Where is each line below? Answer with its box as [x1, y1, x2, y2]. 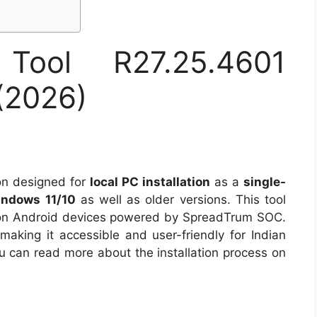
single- [243, 175, 286, 190]
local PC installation [90, 175, 210, 190]
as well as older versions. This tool [75, 192, 287, 207]
